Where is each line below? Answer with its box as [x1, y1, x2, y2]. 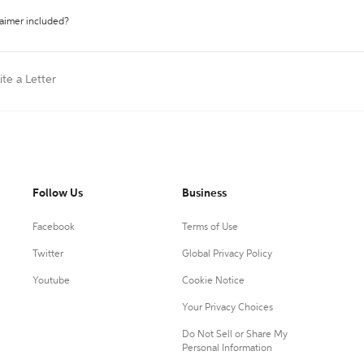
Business [181, 188, 227, 199]
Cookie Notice [181, 276, 245, 286]
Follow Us [32, 188, 83, 199]
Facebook [32, 223, 75, 232]
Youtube [32, 276, 70, 286]
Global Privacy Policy [181, 249, 272, 259]
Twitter [32, 249, 63, 259]
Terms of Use [181, 223, 238, 232]
